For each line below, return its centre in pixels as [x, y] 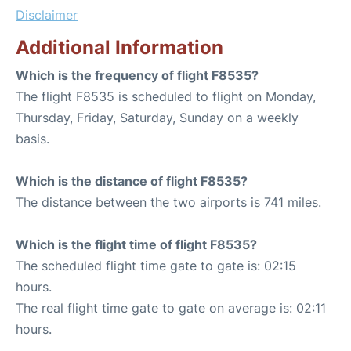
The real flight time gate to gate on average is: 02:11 [171, 308]
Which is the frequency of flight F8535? [137, 75]
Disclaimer [47, 14]
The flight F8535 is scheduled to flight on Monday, [166, 96]
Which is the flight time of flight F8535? [136, 244]
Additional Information [119, 47]
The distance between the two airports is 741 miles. [168, 202]
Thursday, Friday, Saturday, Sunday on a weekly [157, 117]
